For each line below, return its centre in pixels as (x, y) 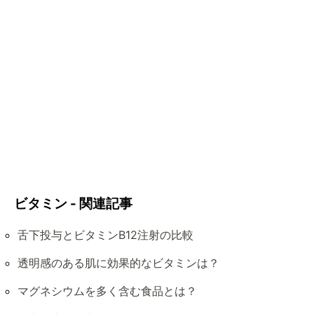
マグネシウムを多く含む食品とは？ (107, 291)
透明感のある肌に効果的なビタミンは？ (118, 262)
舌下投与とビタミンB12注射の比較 (105, 234)
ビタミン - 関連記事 (73, 204)
